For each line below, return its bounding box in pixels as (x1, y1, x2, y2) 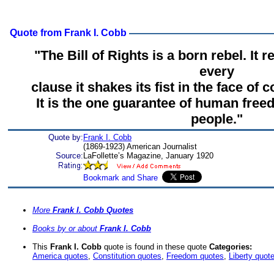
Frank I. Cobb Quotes (53, 206, 133, 215)
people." (191, 111, 243, 127)
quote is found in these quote (102, 242, 209, 252)
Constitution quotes (93, 251, 161, 261)
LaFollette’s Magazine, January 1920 (83, 151, 213, 160)
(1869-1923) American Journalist (83, 142, 197, 151)
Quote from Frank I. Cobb (5, 28, 129, 38)
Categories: (209, 242, 252, 252)
